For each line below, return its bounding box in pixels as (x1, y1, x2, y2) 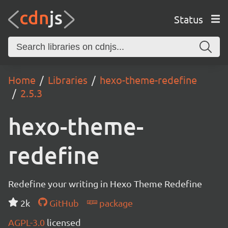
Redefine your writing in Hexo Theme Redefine (8, 178, 202, 189)
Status (174, 12, 203, 25)
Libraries (48, 73, 88, 86)
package (97, 197, 133, 208)
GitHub (47, 197, 79, 208)
